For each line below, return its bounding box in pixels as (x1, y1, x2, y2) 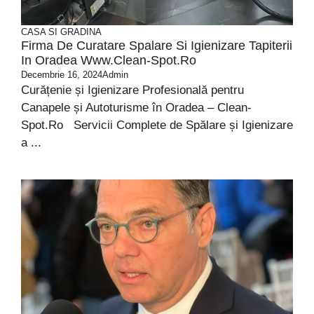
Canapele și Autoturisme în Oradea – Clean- (21, 101, 252, 114)
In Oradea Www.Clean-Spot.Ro (21, 53, 196, 67)
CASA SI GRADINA (21, 27, 102, 37)
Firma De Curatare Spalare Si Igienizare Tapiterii (21, 39, 292, 53)
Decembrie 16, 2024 (21, 69, 102, 80)
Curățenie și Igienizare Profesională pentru (21, 83, 244, 97)
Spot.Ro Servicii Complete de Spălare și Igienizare (21, 118, 293, 132)
